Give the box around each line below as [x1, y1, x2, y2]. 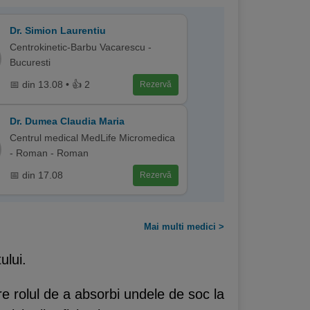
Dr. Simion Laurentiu [9, 24, 106, 36]
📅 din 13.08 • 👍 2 [9, 79, 90, 90]
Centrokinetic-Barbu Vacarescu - [9, 41, 152, 53]
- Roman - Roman [9, 147, 89, 158]
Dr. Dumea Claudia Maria [9, 115, 125, 127]
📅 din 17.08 [9, 170, 63, 181]
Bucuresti [9, 56, 51, 68]
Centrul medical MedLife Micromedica [9, 131, 175, 143]
